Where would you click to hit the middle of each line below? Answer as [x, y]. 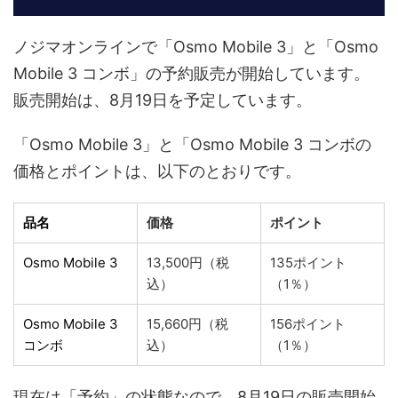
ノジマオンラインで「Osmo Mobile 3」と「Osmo [196, 46]
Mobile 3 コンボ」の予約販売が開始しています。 [191, 73]
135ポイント [308, 262]
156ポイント [308, 323]
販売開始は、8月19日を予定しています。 [163, 99]
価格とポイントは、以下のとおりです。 [157, 171]
